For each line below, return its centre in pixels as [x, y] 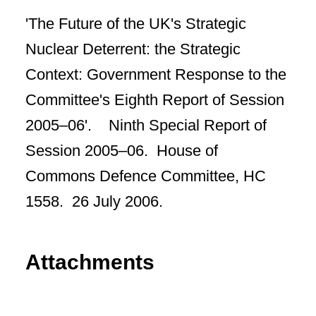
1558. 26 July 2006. [94, 201]
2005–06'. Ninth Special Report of [146, 125]
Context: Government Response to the [156, 74]
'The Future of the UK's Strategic [136, 24]
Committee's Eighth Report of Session [155, 100]
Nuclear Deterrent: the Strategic [133, 49]
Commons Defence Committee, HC [146, 176]
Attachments [90, 262]
